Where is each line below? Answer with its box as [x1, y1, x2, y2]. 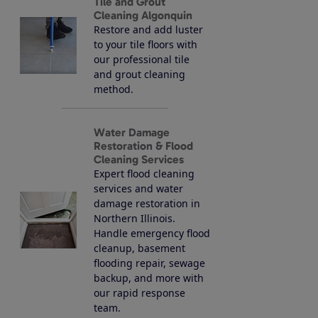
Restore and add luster [94, 22, 203, 36]
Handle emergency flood [94, 226, 210, 240]
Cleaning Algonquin [94, 8, 192, 22]
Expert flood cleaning [94, 166, 194, 180]
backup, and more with [94, 270, 204, 285]
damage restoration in [94, 196, 200, 210]
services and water [94, 181, 183, 195]
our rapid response [94, 285, 185, 300]
